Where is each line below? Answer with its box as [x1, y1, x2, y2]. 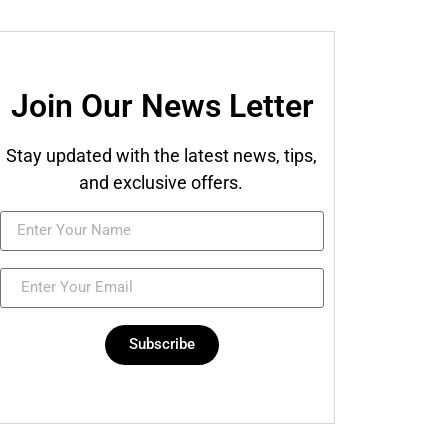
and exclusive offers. [79, 172, 244, 194]
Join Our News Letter [10, 87, 314, 126]
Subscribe [129, 335, 196, 354]
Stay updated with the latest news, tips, [5, 145, 317, 167]
